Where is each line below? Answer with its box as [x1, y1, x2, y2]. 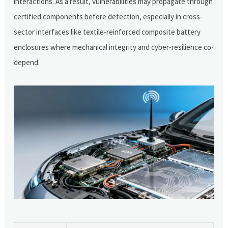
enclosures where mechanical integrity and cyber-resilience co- [14, 42, 214, 52]
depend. [14, 57, 40, 67]
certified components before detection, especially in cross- [14, 11, 203, 21]
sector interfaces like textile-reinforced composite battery [14, 26, 201, 37]
